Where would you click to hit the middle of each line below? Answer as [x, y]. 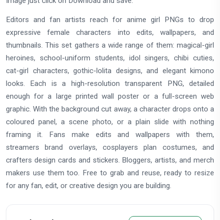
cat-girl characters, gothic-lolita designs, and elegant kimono [110, 70]
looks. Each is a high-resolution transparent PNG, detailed [110, 83]
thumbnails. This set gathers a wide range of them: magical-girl [110, 45]
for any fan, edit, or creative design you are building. [89, 185]
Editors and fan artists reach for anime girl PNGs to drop [110, 19]
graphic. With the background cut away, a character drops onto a [110, 109]
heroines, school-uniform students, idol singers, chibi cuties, [110, 58]
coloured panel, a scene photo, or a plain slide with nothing [110, 122]
